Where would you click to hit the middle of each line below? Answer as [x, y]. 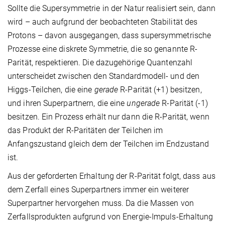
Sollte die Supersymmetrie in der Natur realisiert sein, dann [112, 8]
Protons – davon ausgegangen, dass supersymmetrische [109, 35]
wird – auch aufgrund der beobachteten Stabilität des [103, 22]
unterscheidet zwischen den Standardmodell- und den [104, 76]
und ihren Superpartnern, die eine [67, 103]
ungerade [143, 103]
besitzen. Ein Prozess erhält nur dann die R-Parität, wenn [108, 117]
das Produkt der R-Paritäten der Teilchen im [85, 130]
